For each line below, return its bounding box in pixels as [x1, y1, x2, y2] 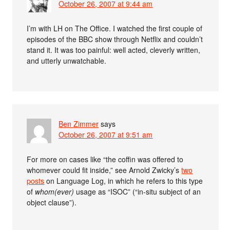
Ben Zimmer [59, 118, 99, 129]
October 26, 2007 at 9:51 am [59, 129, 153, 140]
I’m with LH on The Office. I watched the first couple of [27, 23, 203, 33]
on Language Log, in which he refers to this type [44, 175, 203, 186]
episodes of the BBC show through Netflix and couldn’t [27, 33, 203, 44]
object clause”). [27, 197, 77, 207]
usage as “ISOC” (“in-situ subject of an [74, 186, 201, 197]
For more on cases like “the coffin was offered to [27, 154, 184, 164]
